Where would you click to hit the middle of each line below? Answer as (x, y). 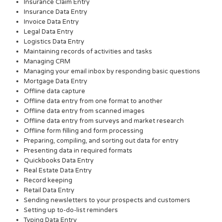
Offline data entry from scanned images (84, 111)
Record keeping (48, 181)
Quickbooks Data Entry (59, 161)
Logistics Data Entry (54, 42)
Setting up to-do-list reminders (71, 210)
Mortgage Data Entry (56, 82)
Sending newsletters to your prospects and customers (107, 200)
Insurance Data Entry (56, 12)
